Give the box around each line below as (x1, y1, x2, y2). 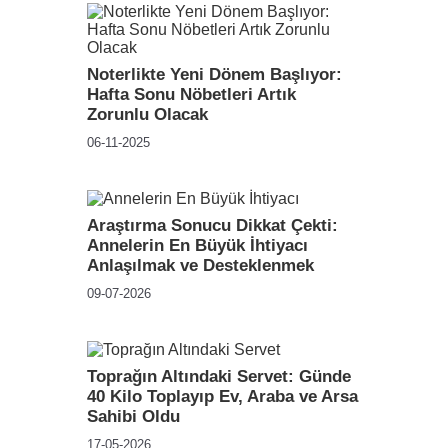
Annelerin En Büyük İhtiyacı (87, 236, 308, 255)
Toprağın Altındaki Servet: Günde (87, 367, 351, 386)
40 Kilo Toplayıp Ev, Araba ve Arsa (87, 387, 358, 406)
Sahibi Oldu (87, 407, 180, 426)
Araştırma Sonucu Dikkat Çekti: (87, 216, 338, 235)
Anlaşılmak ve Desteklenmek (87, 256, 314, 275)
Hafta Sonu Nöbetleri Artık (87, 85, 296, 104)
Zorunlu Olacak (87, 105, 208, 124)
